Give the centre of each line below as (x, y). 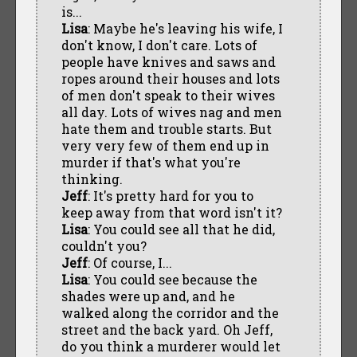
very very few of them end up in (165, 145)
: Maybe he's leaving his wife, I (185, 28)
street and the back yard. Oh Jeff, (167, 329)
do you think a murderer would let (171, 346)
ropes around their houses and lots (170, 78)
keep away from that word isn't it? (171, 212)
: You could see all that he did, (181, 229)
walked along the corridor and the (170, 312)
